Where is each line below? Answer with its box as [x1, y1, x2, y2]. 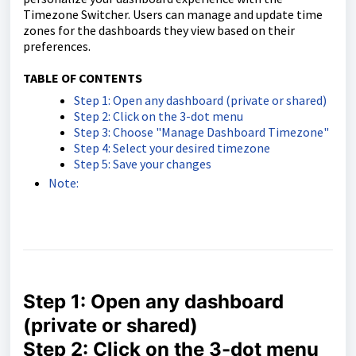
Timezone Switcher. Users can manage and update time [23, 6, 323, 22]
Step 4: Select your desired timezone [74, 140, 270, 156]
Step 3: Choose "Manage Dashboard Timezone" [74, 124, 329, 140]
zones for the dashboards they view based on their [23, 22, 295, 38]
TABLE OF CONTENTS [23, 70, 142, 86]
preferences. [23, 38, 91, 54]
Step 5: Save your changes [74, 156, 211, 172]
